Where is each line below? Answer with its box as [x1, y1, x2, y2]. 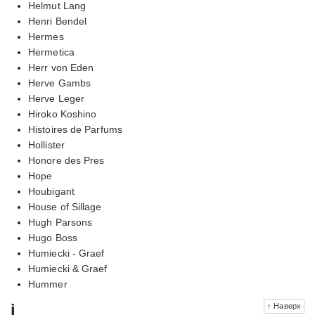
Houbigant [28, 185, 75, 197]
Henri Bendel [28, 15, 87, 27]
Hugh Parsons [28, 216, 93, 228]
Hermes [28, 30, 64, 42]
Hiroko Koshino [28, 108, 97, 120]
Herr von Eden [28, 61, 94, 73]
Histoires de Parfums [28, 123, 122, 135]
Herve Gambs [28, 77, 91, 89]
